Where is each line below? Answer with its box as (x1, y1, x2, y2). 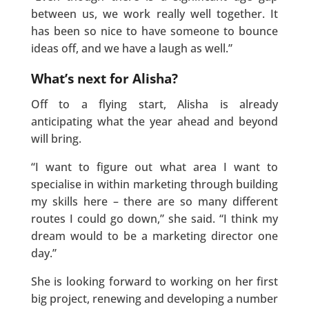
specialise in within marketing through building (30, 177, 279, 192)
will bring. (30, 131, 81, 147)
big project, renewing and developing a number (30, 291, 279, 307)
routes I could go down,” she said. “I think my (30, 211, 279, 227)
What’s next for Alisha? (30, 70, 178, 88)
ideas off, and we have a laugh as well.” (30, 41, 232, 57)
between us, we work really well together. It (30, 6, 279, 22)
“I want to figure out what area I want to (30, 159, 279, 175)
